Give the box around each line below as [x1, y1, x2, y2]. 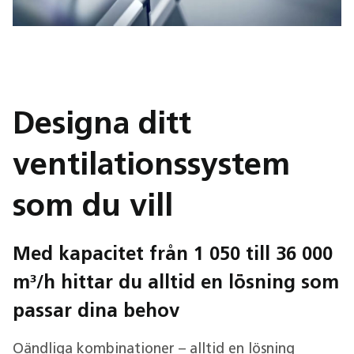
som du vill [13, 192, 173, 224]
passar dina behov [13, 303, 179, 322]
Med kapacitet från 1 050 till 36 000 [13, 246, 333, 265]
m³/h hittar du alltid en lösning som [13, 274, 339, 293]
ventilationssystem [13, 151, 290, 183]
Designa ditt [13, 110, 191, 141]
